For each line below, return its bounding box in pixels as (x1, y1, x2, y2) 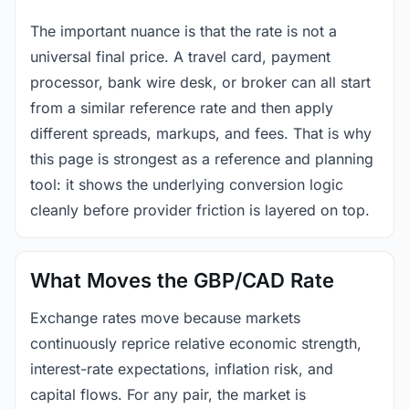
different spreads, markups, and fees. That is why (30, 123, 372, 142)
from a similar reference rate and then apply (30, 98, 333, 117)
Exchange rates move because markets (30, 308, 300, 327)
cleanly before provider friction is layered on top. (30, 200, 370, 219)
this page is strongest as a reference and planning (30, 149, 373, 168)
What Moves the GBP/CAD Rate (30, 267, 334, 292)
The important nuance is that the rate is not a (30, 21, 337, 40)
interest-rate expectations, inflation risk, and (30, 359, 333, 378)
